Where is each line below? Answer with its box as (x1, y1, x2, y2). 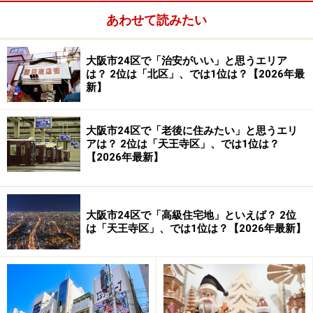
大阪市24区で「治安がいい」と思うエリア (86, 54, 287, 68)
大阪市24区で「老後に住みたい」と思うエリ (86, 124, 298, 138)
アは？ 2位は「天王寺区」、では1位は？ (86, 138, 279, 151)
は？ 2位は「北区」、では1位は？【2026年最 (86, 68, 305, 81)
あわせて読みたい (106, 13, 207, 28)
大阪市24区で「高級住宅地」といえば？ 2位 (86, 208, 296, 221)
